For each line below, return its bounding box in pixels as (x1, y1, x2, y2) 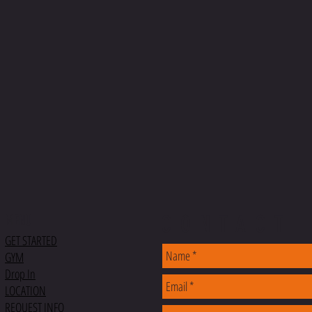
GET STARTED (5, 231, 57, 249)
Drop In (5, 265, 36, 282)
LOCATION (5, 281, 46, 299)
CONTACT (161, 210, 292, 237)
